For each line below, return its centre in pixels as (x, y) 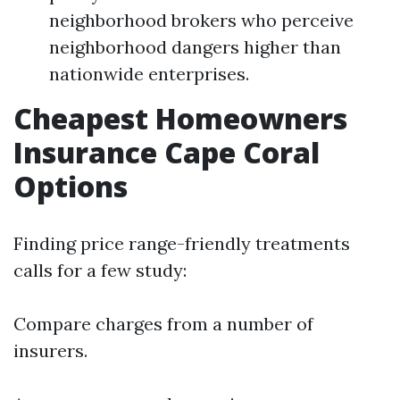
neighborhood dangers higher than (195, 47)
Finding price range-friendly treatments (182, 243)
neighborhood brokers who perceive (201, 20)
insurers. (50, 350)
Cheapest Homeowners (180, 118)
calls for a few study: (100, 270)
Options (71, 186)
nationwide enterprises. (149, 74)
